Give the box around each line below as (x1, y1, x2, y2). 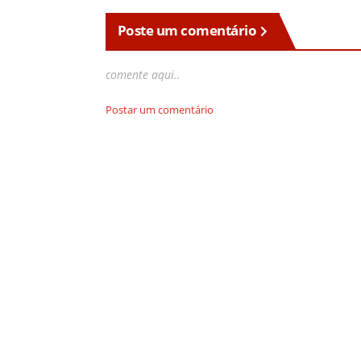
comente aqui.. (105, 67, 180, 83)
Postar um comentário (105, 102, 214, 118)
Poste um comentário (117, 21, 256, 40)
